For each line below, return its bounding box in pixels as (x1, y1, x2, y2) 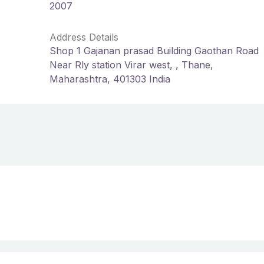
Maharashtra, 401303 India (49, 73, 170, 85)
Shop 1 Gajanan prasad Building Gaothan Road (49, 45, 259, 57)
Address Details (49, 31, 118, 43)
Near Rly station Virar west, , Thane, (49, 59, 213, 71)
